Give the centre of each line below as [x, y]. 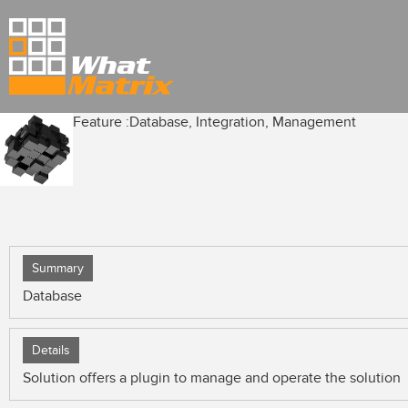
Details [51, 350]
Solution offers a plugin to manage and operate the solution [212, 378]
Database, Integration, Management [243, 122]
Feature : [101, 122]
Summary [58, 268]
